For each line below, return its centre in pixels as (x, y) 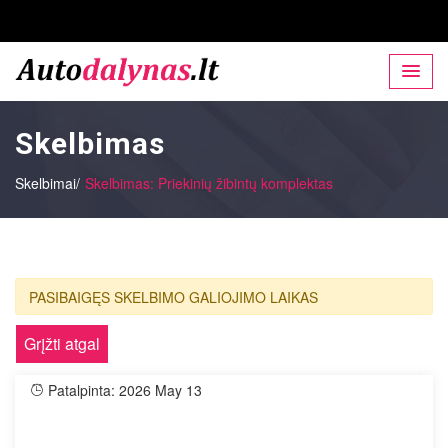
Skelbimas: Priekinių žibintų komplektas (209, 183)
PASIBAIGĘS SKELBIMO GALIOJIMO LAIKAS (173, 296)
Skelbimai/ (47, 183)
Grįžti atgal (62, 344)
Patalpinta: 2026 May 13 (123, 390)
